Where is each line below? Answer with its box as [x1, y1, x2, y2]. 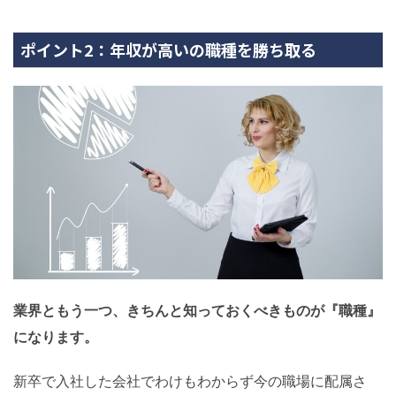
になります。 [13, 328, 98, 346]
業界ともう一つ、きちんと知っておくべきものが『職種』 [13, 301, 381, 319]
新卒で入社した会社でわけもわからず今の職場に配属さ [13, 372, 367, 390]
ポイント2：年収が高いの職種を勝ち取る [20, 38, 316, 62]
